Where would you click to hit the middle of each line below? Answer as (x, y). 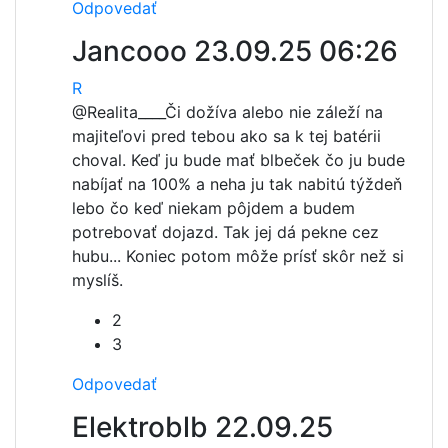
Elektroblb (143, 427)
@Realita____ (118, 112)
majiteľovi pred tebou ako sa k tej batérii (226, 136)
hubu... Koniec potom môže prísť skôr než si (238, 256)
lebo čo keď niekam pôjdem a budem (213, 208)
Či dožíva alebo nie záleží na (274, 112)
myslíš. (97, 280)
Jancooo (133, 51)
